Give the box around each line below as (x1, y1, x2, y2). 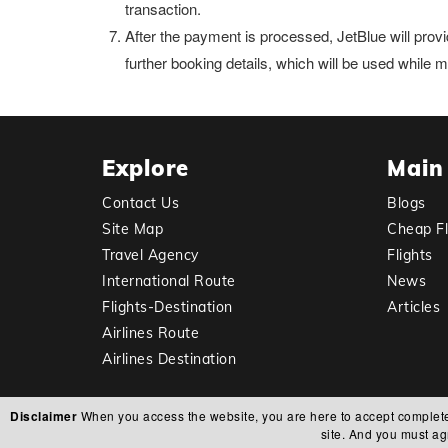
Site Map (102, 220, 163, 238)
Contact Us (102, 194, 179, 212)
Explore (102, 154, 189, 182)
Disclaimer (10, 407, 77, 425)
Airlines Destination (102, 350, 236, 368)
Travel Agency (102, 246, 199, 264)
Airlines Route (102, 324, 199, 342)
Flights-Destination (102, 298, 233, 316)
